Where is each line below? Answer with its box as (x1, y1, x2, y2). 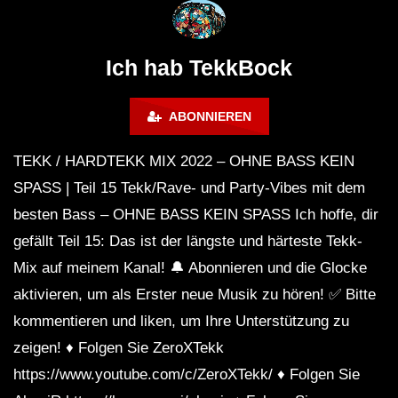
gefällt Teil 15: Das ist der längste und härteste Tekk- (13, 233, 362, 251)
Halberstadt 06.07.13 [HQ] (13, 14, 187, 32)
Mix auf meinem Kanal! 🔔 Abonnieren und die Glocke (13, 259, 367, 277)
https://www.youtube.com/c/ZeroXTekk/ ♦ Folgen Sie (13, 366, 360, 384)
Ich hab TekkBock (106, 55, 292, 81)
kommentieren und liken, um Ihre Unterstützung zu (13, 313, 349, 330)
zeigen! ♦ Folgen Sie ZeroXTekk (13, 339, 224, 357)
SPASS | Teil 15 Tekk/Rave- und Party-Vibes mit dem (13, 179, 365, 197)
